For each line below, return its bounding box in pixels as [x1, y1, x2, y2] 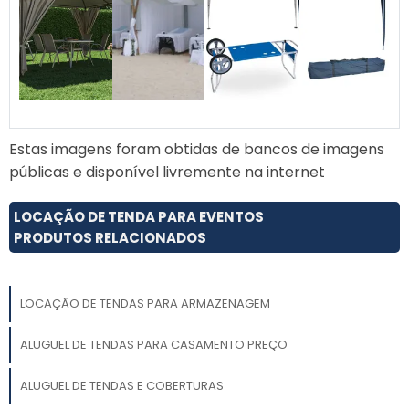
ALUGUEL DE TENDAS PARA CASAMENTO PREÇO [19, 335, 288, 353]
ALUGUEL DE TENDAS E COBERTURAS [19, 376, 224, 394]
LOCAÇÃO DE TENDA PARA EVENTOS [14, 207, 264, 227]
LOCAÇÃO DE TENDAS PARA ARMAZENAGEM [19, 294, 270, 312]
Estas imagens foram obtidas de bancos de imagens [9, 139, 384, 161]
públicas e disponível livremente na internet [9, 162, 325, 184]
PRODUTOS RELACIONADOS [14, 228, 206, 248]
